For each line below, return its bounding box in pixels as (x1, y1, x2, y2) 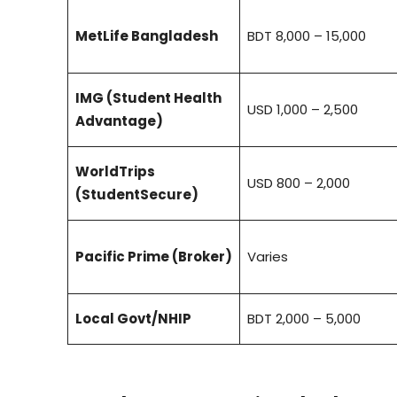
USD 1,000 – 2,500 (247, 100, 358, 120)
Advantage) (75, 112, 163, 131)
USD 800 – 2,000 (247, 174, 350, 193)
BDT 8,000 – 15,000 (247, 27, 366, 46)
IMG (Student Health (75, 89, 222, 108)
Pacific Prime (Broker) (75, 247, 232, 267)
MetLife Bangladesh (75, 27, 218, 46)
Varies (247, 247, 288, 267)
